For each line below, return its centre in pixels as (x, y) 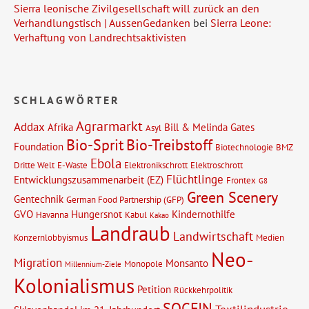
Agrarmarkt (109, 126)
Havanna (52, 214)
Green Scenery (232, 197)
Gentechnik (39, 198)
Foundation (39, 146)
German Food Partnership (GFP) (125, 199)
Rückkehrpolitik (203, 289)
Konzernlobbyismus (51, 237)
